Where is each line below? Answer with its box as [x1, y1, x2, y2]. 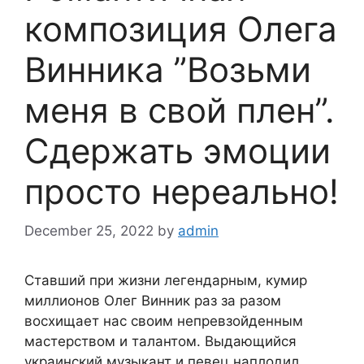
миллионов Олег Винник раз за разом [24, 292, 281, 310]
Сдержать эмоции [24, 129, 331, 171]
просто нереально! [24, 170, 339, 212]
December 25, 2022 [24, 223, 154, 240]
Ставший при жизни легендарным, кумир [24, 272, 307, 289]
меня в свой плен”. [24, 89, 335, 131]
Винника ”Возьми [24, 48, 311, 90]
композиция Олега [24, 7, 337, 50]
